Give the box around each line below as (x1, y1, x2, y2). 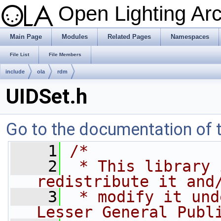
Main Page (10, 33, 42, 40)
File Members (49, 52, 81, 57)
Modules (62, 33, 88, 40)
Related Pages (108, 33, 151, 40)
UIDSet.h (6, 84, 87, 109)
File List (10, 52, 29, 57)
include (5, 69, 25, 74)
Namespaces (171, 33, 209, 40)
